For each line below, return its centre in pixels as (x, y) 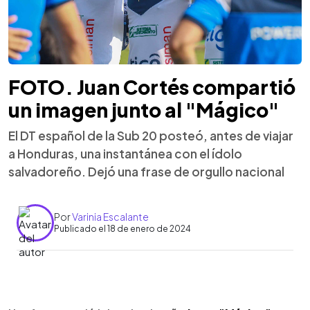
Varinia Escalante (110, 217)
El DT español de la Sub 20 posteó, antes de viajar (151, 135)
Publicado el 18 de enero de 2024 (122, 229)
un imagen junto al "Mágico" (144, 109)
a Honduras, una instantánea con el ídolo (125, 153)
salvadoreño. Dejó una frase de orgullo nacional (146, 171)
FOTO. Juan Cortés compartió (152, 86)
